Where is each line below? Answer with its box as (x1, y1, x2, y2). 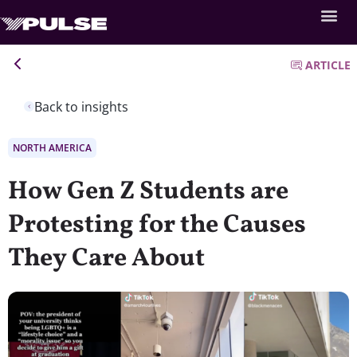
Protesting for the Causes (8, 207, 306, 243)
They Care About (8, 241, 205, 277)
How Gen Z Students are (8, 174, 288, 210)
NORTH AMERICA (13, 140, 92, 155)
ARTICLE (305, 57, 351, 73)
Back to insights (34, 97, 128, 116)
